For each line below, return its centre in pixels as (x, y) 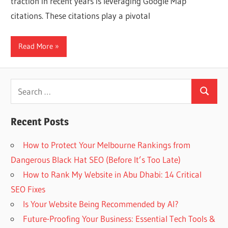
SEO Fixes (28, 189)
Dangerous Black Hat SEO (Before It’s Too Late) (96, 159)
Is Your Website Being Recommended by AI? (101, 204)
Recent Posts (40, 121)
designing (151, 39)
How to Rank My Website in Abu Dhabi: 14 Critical (112, 174)
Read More (36, 46)
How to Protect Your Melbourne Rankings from (107, 145)
